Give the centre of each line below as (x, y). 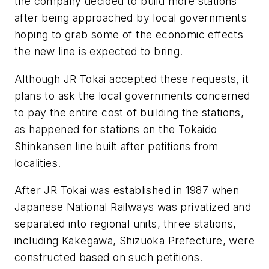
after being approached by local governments (131, 18)
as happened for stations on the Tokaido (116, 129)
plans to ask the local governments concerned (132, 95)
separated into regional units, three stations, (125, 224)
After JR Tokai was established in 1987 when (127, 190)
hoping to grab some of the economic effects (129, 35)
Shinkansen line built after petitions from (116, 146)
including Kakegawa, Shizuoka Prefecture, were (134, 241)
